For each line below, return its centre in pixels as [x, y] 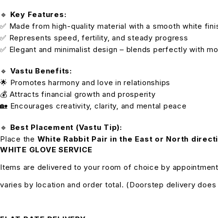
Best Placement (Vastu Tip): [66, 127]
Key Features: [38, 15]
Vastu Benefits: [41, 71]
